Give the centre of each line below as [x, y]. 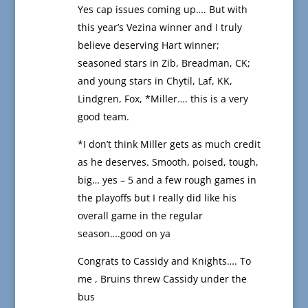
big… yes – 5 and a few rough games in [167, 180]
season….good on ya [124, 234]
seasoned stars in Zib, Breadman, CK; [164, 63]
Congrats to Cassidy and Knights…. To [164, 261]
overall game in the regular [140, 216]
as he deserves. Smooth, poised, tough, [168, 162]
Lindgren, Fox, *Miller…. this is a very [163, 99]
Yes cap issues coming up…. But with [162, 10]
